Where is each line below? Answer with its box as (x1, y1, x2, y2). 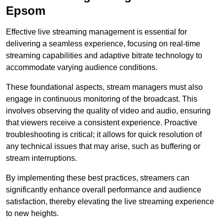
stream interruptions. (6, 154, 77, 163)
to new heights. (6, 209, 59, 218)
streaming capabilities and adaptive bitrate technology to (6, 51, 202, 60)
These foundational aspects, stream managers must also (6, 83, 203, 92)
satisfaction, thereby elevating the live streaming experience (6, 197, 214, 206)
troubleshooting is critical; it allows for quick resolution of (6, 130, 202, 139)
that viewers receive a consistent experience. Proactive (6, 118, 197, 127)
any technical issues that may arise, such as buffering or (6, 142, 200, 151)
